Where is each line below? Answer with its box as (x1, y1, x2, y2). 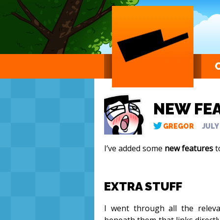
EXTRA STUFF (104, 179, 182, 193)
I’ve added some (104, 143, 165, 154)
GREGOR (163, 122, 194, 130)
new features (165, 143, 213, 154)
